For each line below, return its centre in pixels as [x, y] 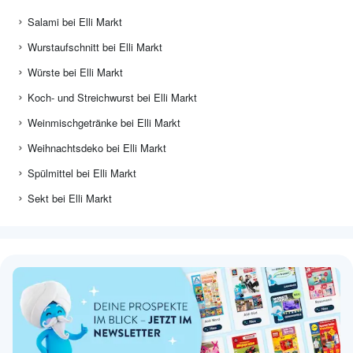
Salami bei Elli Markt [75, 22]
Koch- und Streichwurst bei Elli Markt [112, 98]
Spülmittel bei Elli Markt [82, 173]
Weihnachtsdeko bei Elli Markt [97, 148]
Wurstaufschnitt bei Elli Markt [95, 47]
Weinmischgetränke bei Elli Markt [104, 123]
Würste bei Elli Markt [75, 72]
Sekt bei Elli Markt [70, 199]
